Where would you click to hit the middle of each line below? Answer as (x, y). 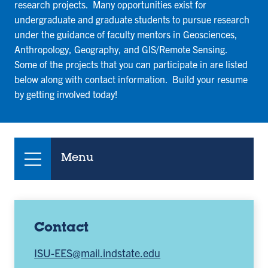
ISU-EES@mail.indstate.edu (98, 253)
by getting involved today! (66, 94)
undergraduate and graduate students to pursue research (132, 19)
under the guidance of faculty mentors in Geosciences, (126, 34)
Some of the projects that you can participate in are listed (131, 64)
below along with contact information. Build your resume (131, 79)
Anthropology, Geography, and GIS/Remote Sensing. (122, 49)
